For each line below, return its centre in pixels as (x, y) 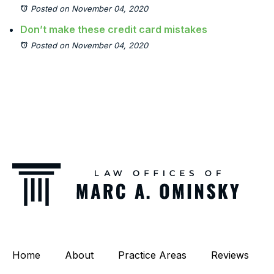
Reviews (230, 255)
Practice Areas (152, 255)
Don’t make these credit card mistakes (114, 29)
